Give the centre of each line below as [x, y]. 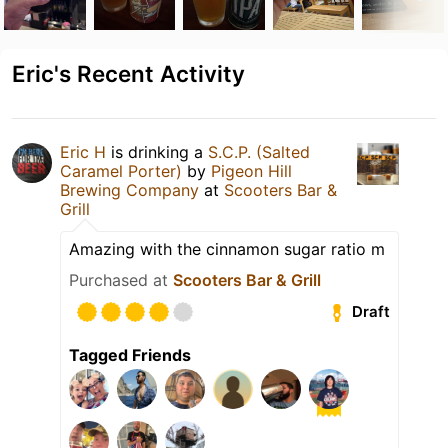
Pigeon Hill [251, 170]
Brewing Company [132, 189]
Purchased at [121, 279]
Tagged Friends [130, 354]
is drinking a [157, 151]
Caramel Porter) [121, 170]
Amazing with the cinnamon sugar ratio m [227, 248]
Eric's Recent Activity [128, 73]
